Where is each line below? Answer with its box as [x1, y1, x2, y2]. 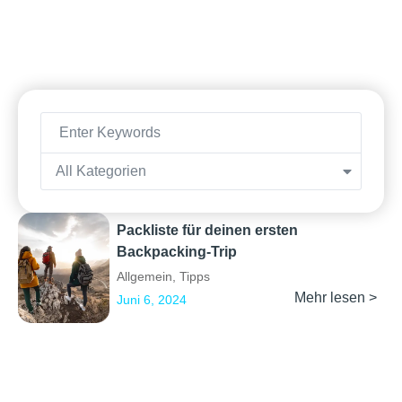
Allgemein [117, 269, 172, 284]
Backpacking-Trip [117, 244, 237, 260]
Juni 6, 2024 [117, 293, 187, 308]
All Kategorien [56, 163, 146, 179]
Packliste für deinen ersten [117, 223, 298, 239]
